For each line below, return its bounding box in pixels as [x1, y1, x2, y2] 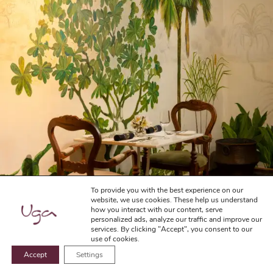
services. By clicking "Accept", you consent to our [91, 224, 252, 234]
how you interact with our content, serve [91, 205, 222, 214]
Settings [76, 250, 103, 260]
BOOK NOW [110, 252, 163, 264]
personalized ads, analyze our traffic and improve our [91, 214, 262, 224]
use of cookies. [91, 234, 140, 244]
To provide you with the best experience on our [91, 185, 243, 195]
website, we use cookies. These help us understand [91, 195, 258, 205]
